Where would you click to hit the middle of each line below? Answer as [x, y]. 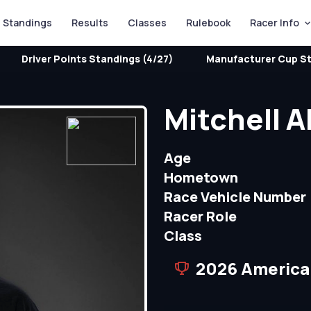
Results [90, 23]
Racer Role [200, 216]
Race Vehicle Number [235, 197]
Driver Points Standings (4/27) [97, 59]
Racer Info [274, 23]
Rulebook [208, 23]
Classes [147, 23]
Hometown [201, 177]
